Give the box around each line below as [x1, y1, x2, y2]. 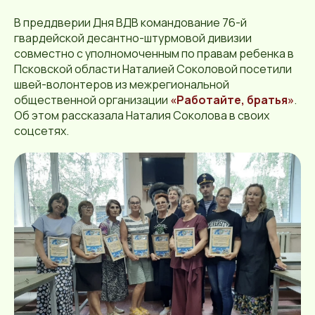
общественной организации [14, 92, 170, 108]
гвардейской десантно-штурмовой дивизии [14, 30, 252, 46]
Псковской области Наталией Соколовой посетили [14, 61, 292, 77]
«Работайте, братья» [170, 92, 294, 108]
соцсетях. [14, 123, 69, 139]
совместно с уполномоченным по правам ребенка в [14, 46, 294, 61]
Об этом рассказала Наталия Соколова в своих [14, 108, 269, 123]
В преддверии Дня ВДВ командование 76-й [14, 15, 247, 30]
